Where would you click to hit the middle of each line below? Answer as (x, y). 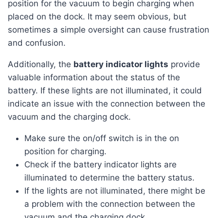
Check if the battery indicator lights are (100, 165)
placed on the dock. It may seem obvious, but (97, 17)
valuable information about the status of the (94, 78)
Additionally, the (44, 64)
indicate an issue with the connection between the (107, 104)
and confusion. (37, 43)
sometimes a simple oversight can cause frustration (109, 30)
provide (184, 64)
